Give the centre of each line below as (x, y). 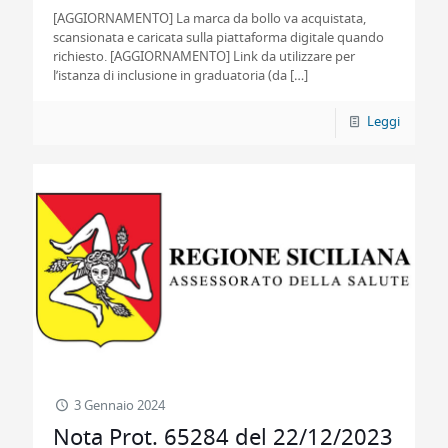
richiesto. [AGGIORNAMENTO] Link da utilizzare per (204, 57)
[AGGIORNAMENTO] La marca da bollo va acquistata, (209, 19)
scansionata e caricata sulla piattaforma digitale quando (218, 38)
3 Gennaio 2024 (120, 406)
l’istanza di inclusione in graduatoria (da (170, 76)
